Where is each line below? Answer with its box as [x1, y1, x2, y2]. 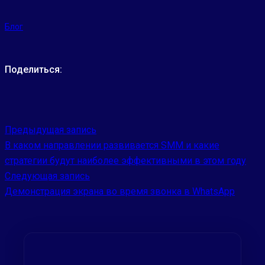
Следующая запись [5, 170, 90, 182]
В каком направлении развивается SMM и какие [5, 139, 219, 151]
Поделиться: [5, 63, 62, 75]
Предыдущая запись [5, 124, 96, 135]
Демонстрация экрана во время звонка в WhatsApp [5, 185, 235, 197]
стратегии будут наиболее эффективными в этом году [5, 154, 246, 166]
